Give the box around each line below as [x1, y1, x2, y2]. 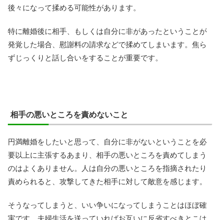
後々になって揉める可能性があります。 [8, 3, 140, 12]
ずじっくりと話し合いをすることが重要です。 [8, 54, 163, 62]
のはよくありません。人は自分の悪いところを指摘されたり [8, 164, 207, 173]
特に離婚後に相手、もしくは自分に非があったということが [8, 27, 207, 36]
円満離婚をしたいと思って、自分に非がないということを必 [8, 137, 207, 146]
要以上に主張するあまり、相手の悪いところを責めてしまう [8, 151, 207, 160]
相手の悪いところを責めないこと [10, 110, 128, 119]
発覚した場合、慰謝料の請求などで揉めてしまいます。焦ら [8, 40, 207, 49]
